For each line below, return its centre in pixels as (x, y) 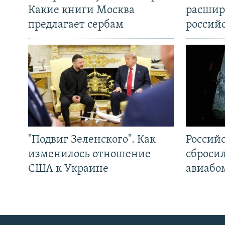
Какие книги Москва (81, 11)
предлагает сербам (76, 25)
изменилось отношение (89, 155)
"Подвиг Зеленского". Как (92, 140)
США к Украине (68, 169)
